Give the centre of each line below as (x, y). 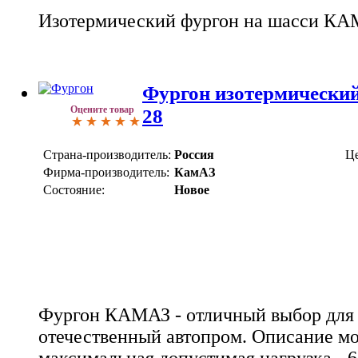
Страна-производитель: (107, 154)
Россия (194, 154)
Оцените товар (102, 110)
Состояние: (74, 189)
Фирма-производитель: (106, 172)
